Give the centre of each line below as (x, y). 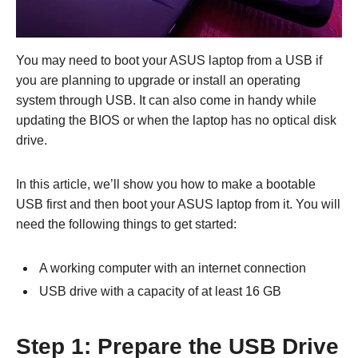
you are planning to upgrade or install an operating (158, 80)
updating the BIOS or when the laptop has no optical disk (176, 120)
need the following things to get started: (126, 224)
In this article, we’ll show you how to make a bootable (166, 184)
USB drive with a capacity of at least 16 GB (160, 291)
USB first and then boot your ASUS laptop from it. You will (178, 204)
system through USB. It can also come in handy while (166, 100)
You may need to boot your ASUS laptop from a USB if (169, 60)
